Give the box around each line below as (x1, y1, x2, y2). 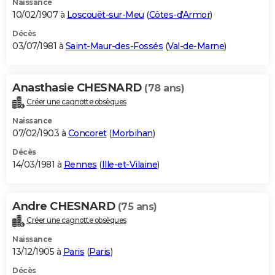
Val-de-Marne (168, 40, 224, 52)
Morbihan (111, 127, 153, 139)
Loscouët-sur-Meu (66, 9, 144, 20)
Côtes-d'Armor (149, 9, 210, 20)
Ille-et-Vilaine (101, 158, 157, 170)
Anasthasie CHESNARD (12, 80, 144, 95)
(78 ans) (144, 82, 184, 94)
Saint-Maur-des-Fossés (65, 40, 163, 52)
